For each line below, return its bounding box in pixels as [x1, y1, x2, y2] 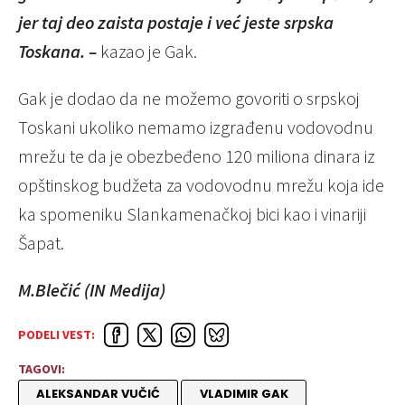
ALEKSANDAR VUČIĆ [36, 385, 161, 403]
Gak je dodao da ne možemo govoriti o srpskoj [18, 86, 360, 109]
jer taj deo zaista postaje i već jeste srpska [18, 10, 334, 33]
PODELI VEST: [18, 326, 95, 344]
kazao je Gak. [100, 39, 197, 62]
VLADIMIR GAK [199, 385, 288, 403]
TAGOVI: [18, 361, 65, 378]
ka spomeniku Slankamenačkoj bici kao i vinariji [18, 202, 366, 225]
